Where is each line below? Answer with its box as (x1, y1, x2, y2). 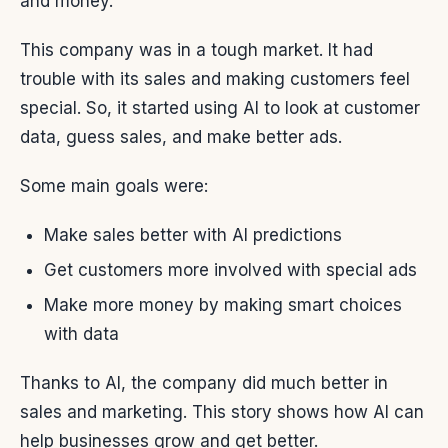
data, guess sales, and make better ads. (20, 126, 342, 147)
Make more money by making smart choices (44, 295, 402, 316)
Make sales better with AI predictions (44, 224, 342, 245)
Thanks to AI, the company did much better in (20, 373, 388, 394)
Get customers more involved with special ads (44, 260, 417, 281)
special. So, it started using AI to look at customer (20, 97, 420, 118)
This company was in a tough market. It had (20, 39, 373, 60)
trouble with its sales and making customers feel (20, 68, 410, 89)
